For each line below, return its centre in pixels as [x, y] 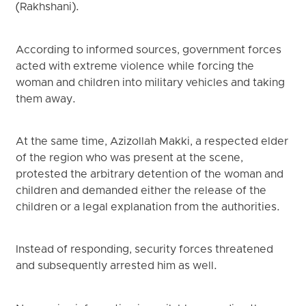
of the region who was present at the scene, [130, 158]
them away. [46, 99]
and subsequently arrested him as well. [117, 267]
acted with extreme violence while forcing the [135, 67]
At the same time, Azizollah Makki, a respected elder [152, 142]
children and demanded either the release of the [141, 191]
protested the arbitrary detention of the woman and [150, 175]
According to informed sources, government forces [149, 50]
